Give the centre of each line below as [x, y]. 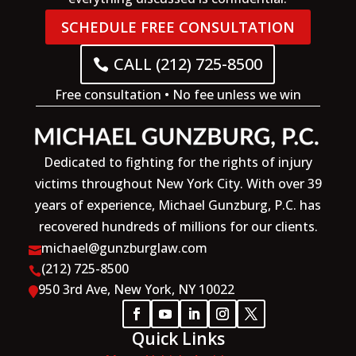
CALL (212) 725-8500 [188, 64]
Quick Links [178, 339]
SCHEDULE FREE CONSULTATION [178, 27]
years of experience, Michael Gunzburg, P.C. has [178, 205]
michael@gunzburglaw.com [124, 248]
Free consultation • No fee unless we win [178, 95]
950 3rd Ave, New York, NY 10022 [136, 290]
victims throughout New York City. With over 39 [178, 184]
